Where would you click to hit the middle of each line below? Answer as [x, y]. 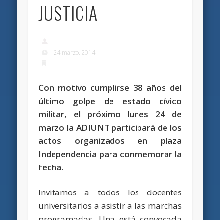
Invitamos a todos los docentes [110, 192]
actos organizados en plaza [110, 140]
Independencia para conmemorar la [110, 154]
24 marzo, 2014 [75, 53]
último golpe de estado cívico [110, 101]
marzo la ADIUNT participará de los [110, 127]
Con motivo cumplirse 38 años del [110, 87]
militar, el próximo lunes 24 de [110, 114]
